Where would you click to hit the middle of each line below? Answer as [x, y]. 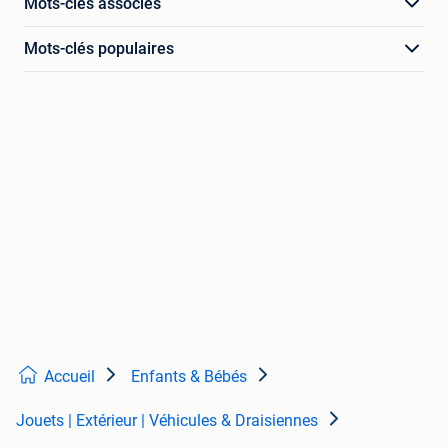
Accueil [69, 377]
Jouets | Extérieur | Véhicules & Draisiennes [167, 421]
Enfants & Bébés [189, 377]
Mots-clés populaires [99, 49]
